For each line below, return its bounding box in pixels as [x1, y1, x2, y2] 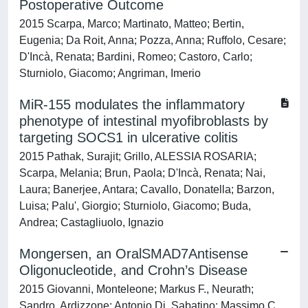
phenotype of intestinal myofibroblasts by [19, 113, 268, 129]
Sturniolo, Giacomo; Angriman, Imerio [19, 67, 201, 79]
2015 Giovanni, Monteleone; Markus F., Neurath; [19, 283, 254, 295]
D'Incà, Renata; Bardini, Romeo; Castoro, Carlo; [19, 51, 252, 63]
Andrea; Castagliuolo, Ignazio [19, 217, 164, 228]
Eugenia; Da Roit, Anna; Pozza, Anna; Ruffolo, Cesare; [19, 34, 286, 46]
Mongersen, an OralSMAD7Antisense [19, 246, 248, 261]
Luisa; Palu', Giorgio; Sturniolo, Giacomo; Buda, [19, 200, 251, 212]
